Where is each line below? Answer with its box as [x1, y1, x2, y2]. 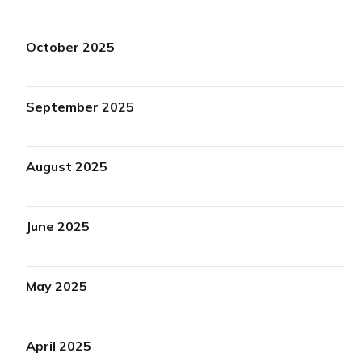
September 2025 [26, 98, 135, 115]
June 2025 [26, 217, 90, 234]
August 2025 [26, 158, 108, 175]
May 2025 [26, 277, 88, 294]
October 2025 [26, 38, 116, 55]
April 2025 [26, 337, 92, 354]
